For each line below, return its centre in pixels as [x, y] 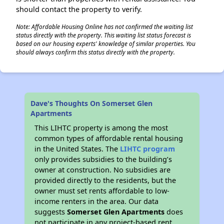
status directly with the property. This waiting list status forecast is [103, 35]
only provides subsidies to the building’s [103, 159]
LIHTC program [148, 149]
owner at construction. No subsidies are [103, 170]
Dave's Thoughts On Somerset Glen [92, 103]
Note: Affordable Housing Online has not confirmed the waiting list [104, 26]
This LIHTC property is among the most [101, 128]
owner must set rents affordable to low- [102, 191]
